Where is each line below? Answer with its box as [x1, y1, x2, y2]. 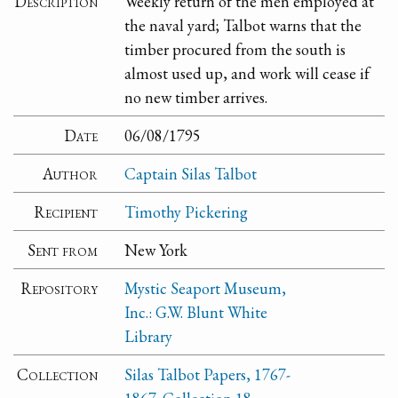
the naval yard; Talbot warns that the [124, 14, 362, 36]
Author [43, 163, 99, 184]
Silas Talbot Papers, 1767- [124, 363, 291, 385]
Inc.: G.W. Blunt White [124, 301, 268, 322]
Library [124, 325, 173, 346]
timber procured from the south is [124, 38, 346, 60]
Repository [20, 277, 99, 298]
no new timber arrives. [124, 86, 268, 107]
